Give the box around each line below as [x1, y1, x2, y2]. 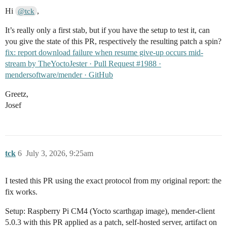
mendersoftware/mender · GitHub [5, 70, 113, 80]
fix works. [5, 187, 37, 197]
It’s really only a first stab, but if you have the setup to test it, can [5, 26, 210, 35]
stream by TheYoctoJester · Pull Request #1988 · [5, 59, 161, 68]
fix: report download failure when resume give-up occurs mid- [5, 48, 203, 57]
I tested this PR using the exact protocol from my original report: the [5, 176, 221, 185]
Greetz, [5, 90, 28, 99]
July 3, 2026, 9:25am [26, 149, 93, 158]
